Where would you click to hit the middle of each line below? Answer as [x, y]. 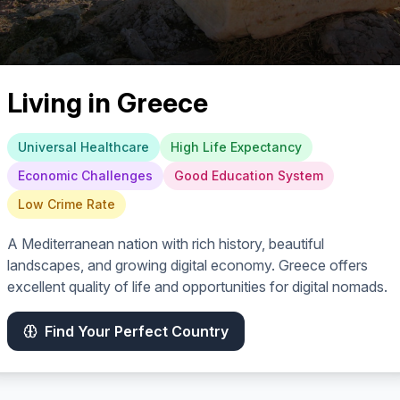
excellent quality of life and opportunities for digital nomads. [197, 287]
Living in [62, 103]
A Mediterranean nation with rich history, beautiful [166, 244]
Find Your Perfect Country [137, 331]
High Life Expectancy [236, 147]
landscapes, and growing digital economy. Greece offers [187, 265]
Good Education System [249, 175]
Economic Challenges [85, 175]
